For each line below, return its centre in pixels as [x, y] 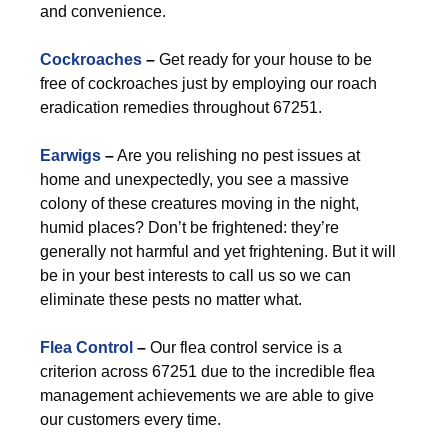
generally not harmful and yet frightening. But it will [218, 251]
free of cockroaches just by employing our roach [208, 83]
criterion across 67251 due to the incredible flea [207, 371]
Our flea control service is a [244, 347]
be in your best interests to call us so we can [195, 275]
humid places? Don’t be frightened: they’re [189, 227]
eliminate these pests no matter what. [171, 299]
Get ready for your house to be [265, 59]
